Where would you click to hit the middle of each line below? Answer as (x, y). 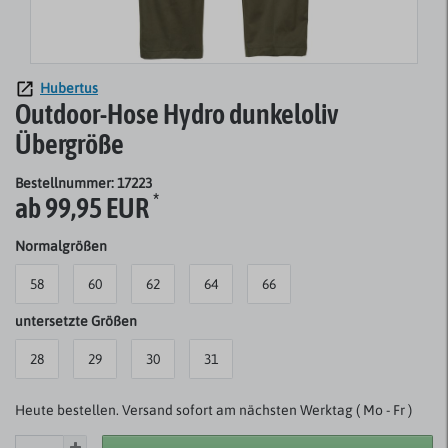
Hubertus (69, 88)
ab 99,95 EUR (84, 208)
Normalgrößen (61, 246)
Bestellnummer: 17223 (83, 183)
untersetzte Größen (76, 321)
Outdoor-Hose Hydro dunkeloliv (177, 114)
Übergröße (69, 144)
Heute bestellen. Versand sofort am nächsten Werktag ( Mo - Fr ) (213, 410)
